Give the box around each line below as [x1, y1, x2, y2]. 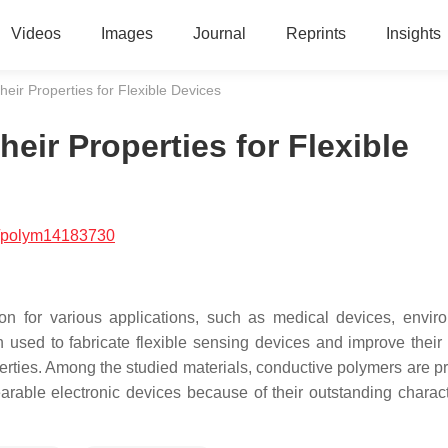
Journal [192, 25, 246, 42]
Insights [385, 25, 441, 42]
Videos [10, 25, 61, 42]
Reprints [285, 25, 346, 42]
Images [100, 25, 153, 42]
